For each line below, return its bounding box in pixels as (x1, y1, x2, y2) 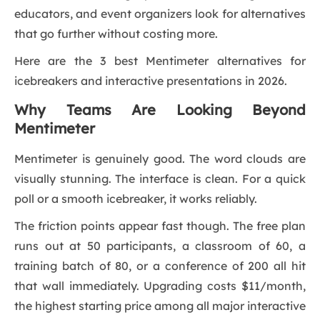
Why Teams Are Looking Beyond (14, 101, 306, 119)
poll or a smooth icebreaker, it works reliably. (14, 191, 257, 206)
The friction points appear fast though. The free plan (14, 219, 306, 234)
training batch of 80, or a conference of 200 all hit (14, 259, 306, 274)
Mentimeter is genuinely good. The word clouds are (14, 151, 306, 166)
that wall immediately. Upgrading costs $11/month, (14, 279, 306, 294)
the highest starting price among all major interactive (14, 299, 306, 314)
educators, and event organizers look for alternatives (14, 6, 306, 21)
